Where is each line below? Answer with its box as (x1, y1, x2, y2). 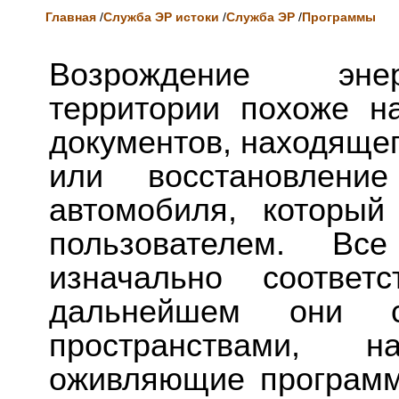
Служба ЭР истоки (103, 10, 219, 24)
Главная (45, 10, 96, 24)
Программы (302, 10, 376, 24)
